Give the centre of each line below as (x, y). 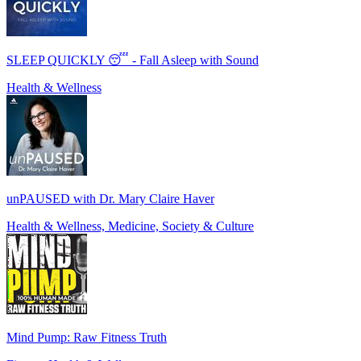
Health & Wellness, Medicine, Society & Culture (130, 226)
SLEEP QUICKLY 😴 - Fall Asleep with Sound (133, 60)
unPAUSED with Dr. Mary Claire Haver (110, 199)
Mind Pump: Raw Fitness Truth (87, 338)
